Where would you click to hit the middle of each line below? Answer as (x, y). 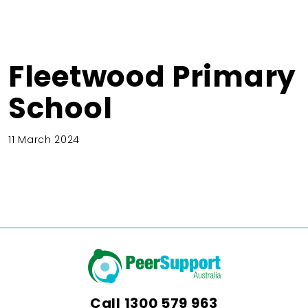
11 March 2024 (44, 139)
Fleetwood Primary (152, 76)
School (60, 108)
